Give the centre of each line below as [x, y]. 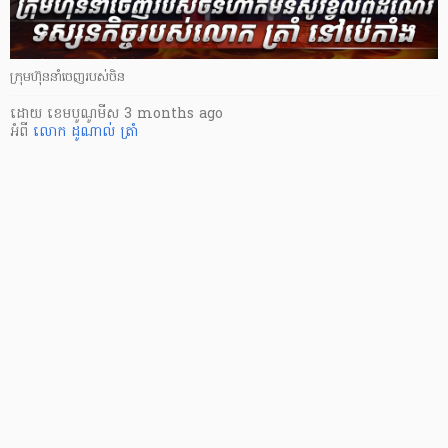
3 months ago [173, 114]
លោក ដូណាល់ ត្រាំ [85, 132]
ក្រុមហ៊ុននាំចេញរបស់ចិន [67, 77]
